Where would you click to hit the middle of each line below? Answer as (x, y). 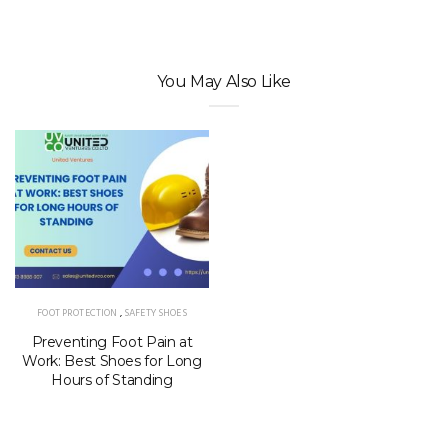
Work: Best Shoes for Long (112, 361)
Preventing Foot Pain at (112, 342)
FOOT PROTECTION (77, 313)
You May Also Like (224, 81)
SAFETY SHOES (155, 313)
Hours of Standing (112, 380)
